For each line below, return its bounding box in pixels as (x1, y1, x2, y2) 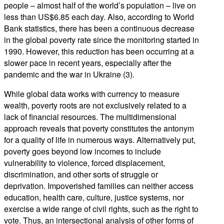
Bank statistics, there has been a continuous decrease (4, 22, 194, 34)
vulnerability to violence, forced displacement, (4, 156, 165, 168)
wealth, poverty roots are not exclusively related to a (4, 99, 186, 111)
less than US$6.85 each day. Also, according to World (4, 10, 194, 22)
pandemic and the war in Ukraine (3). (4, 68, 134, 80)
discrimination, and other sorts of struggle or (4, 168, 158, 180)
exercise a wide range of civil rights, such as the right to (4, 202, 198, 214)
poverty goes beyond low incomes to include (4, 145, 161, 157)
